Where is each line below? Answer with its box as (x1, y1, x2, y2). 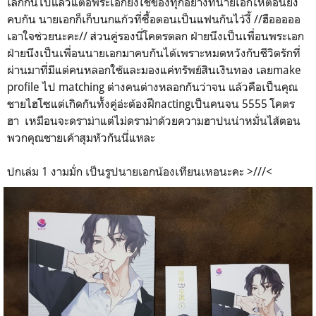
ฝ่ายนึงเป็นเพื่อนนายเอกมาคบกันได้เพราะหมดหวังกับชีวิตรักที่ (7, 46, 300, 60)
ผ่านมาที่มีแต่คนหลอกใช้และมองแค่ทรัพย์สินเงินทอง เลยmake (7, 63, 301, 77)
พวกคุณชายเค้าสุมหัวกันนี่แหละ (7, 130, 155, 145)
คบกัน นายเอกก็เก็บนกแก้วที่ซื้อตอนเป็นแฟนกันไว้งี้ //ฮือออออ (7, 12, 300, 26)
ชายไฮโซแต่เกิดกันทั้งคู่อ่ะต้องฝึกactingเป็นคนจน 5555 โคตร (7, 97, 295, 111)
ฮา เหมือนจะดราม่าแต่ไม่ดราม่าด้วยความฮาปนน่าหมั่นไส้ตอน (7, 114, 300, 128)
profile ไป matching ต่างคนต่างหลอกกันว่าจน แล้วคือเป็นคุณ (7, 80, 298, 94)
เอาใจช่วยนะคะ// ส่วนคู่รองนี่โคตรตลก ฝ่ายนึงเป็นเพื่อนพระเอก (7, 29, 304, 43)
